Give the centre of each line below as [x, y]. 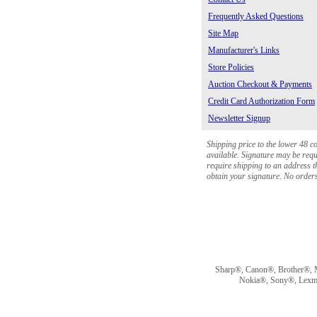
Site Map [223, 33]
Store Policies [231, 67]
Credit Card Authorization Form [261, 101]
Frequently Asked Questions [256, 16]
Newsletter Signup [239, 118]
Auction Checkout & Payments [260, 84]
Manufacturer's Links [244, 50]
